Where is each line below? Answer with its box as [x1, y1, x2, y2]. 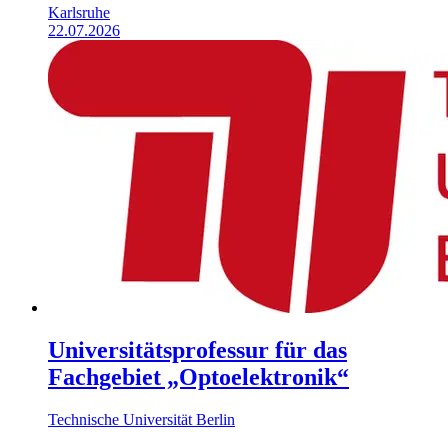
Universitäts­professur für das [48, 336, 347, 363]
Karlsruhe [48, 3, 110, 21]
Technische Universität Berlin [48, 410, 235, 428]
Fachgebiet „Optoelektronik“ [48, 363, 349, 390]
